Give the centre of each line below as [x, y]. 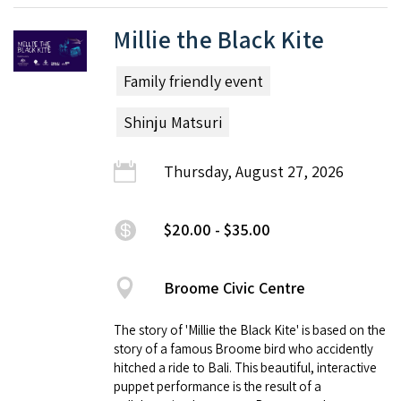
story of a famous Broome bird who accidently [243, 349]
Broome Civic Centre [235, 288]
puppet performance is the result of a [218, 387]
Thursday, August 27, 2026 [254, 172]
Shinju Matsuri [173, 123]
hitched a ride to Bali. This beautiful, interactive [245, 368]
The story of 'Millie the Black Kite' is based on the [250, 330]
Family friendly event [193, 81]
